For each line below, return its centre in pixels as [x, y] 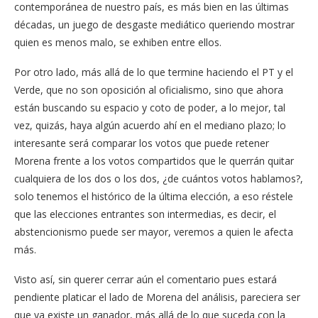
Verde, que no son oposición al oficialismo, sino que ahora [149, 90]
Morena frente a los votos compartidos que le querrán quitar [154, 161]
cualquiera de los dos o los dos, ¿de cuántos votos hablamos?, [159, 179]
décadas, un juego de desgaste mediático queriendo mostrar [154, 25]
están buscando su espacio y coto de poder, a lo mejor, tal [150, 108]
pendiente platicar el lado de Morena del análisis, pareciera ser [157, 297]
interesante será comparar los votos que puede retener [142, 143]
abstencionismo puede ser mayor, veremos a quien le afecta [154, 232]
